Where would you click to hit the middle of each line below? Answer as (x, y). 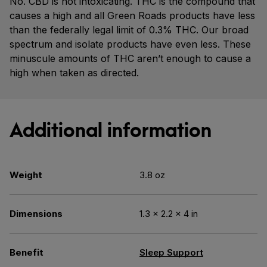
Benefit (27, 252)
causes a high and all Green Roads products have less (132, 15)
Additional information (111, 130)
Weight (26, 175)
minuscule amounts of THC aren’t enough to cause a (130, 58)
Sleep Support (171, 252)
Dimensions (36, 214)
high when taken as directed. (74, 73)
